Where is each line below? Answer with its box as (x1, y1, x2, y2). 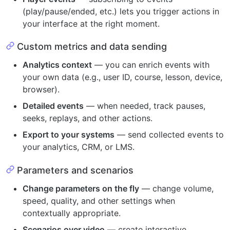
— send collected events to (114, 129, 224, 140)
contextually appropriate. (23, 207, 121, 218)
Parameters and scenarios (16, 164, 133, 176)
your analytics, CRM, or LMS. (23, 142, 135, 152)
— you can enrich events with (92, 60, 209, 70)
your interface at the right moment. (23, 18, 160, 29)
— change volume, (139, 183, 214, 194)
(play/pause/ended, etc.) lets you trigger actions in (23, 6, 219, 16)
